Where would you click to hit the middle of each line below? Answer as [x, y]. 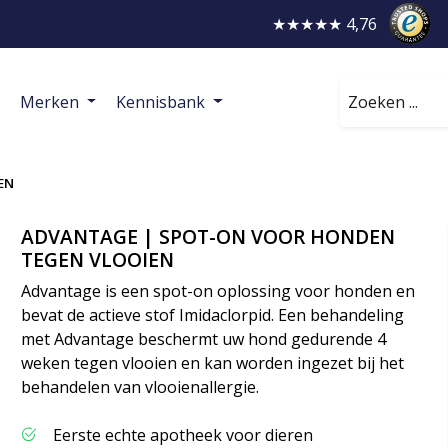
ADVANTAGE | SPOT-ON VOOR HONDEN [208, 236]
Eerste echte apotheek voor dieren [183, 435]
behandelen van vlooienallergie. [140, 387]
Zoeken [368, 88]
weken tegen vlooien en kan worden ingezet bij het [213, 363]
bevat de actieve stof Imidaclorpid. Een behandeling [213, 315]
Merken [51, 101]
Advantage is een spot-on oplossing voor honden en [218, 291]
